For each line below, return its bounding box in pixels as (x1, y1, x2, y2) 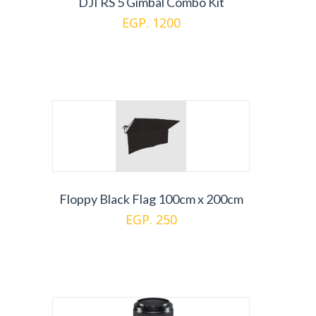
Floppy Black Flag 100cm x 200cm (59, 191, 243, 207)
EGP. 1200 (121, 14, 181, 31)
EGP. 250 (125, 211, 177, 228)
